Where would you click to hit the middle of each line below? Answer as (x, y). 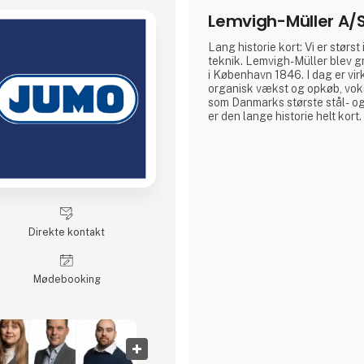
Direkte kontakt (67, 232)
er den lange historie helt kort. (285, 117)
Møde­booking (67, 279)
